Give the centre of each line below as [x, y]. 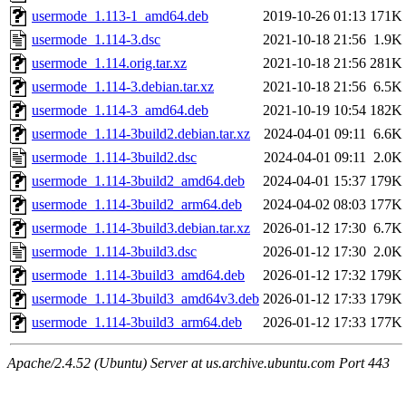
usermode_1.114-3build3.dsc [114, 252]
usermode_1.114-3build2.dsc [114, 158]
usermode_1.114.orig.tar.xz [109, 63]
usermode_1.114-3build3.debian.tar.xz [141, 228]
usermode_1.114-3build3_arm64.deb [137, 323]
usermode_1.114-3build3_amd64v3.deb [145, 299]
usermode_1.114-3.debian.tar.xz [123, 87]
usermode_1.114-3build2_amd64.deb [138, 181]
